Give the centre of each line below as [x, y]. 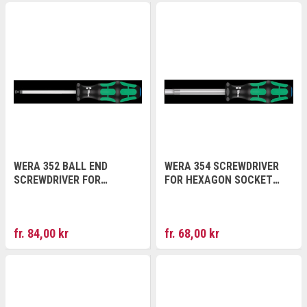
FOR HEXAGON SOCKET [219, 180]
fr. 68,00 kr [192, 233]
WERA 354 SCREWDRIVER [222, 166]
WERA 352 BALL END [61, 166]
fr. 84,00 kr [41, 233]
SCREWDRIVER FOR [57, 180]
